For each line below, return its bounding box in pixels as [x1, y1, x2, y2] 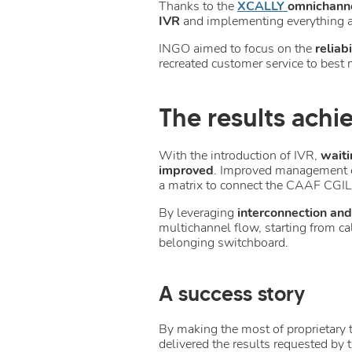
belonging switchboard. [159, 233, 288, 251]
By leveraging [159, 203, 237, 222]
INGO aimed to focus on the [159, 39, 315, 57]
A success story [159, 280, 305, 306]
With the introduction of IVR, [159, 146, 321, 164]
